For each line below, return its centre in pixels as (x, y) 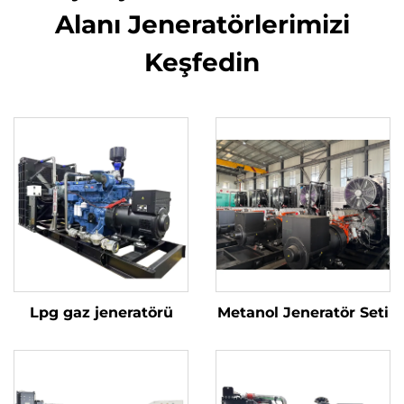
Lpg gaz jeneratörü (101, 312)
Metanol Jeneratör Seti (303, 312)
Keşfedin (202, 62)
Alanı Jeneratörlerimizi (202, 24)
